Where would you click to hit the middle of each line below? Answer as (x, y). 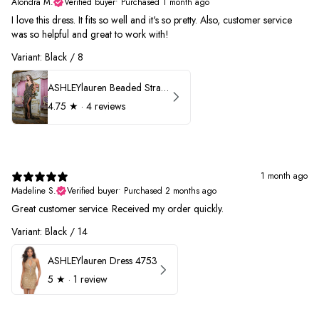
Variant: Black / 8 (47, 57)
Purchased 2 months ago (170, 190)
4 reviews (106, 106)
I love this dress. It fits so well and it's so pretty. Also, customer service (152, 20)
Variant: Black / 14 (49, 231)
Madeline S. (34, 190)
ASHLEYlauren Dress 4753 (103, 260)
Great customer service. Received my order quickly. (117, 208)
